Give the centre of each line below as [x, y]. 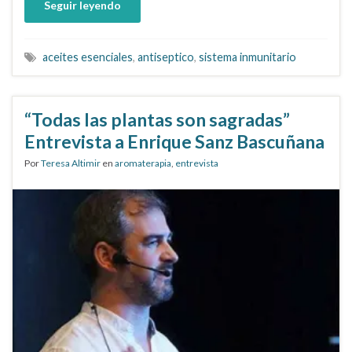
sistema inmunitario [247, 57]
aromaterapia [143, 163]
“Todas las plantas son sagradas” [157, 119]
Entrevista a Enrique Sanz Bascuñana [174, 141]
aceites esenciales [88, 57]
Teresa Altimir [71, 163]
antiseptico [166, 57]
